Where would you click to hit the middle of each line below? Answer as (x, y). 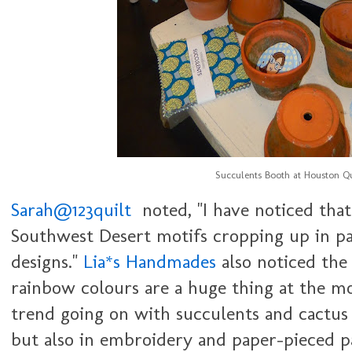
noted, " (170, 209)
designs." (44, 261)
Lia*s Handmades (150, 261)
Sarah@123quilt (71, 209)
